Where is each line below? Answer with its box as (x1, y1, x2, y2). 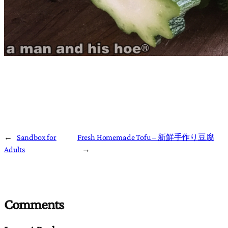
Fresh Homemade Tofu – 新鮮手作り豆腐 (77, 132, 214, 141)
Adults (4, 144, 25, 154)
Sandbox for (16, 132, 56, 141)
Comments (4, 195, 64, 212)
